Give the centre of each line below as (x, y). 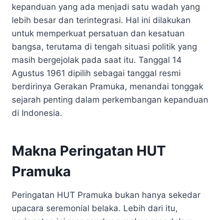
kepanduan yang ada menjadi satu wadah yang (106, 7)
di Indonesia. (37, 113)
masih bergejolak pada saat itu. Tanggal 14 (97, 60)
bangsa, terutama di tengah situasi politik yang (104, 46)
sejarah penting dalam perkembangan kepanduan (110, 99)
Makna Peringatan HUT (89, 151)
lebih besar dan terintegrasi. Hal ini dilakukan (101, 20)
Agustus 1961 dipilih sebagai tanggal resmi (96, 73)
